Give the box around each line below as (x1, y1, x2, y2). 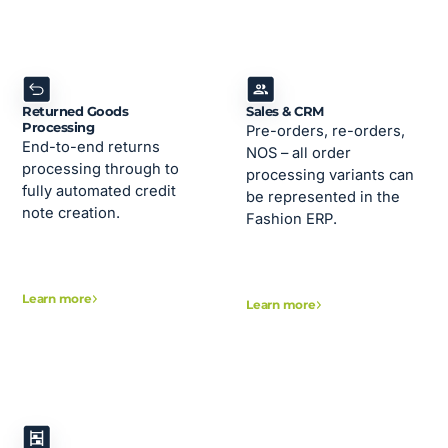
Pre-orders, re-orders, (246, 122, 406, 141)
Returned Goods (22, 104, 129, 120)
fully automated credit (22, 182, 177, 201)
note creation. (22, 204, 121, 223)
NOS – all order (246, 144, 352, 163)
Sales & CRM (246, 104, 324, 120)
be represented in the (246, 188, 401, 207)
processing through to (22, 160, 180, 179)
